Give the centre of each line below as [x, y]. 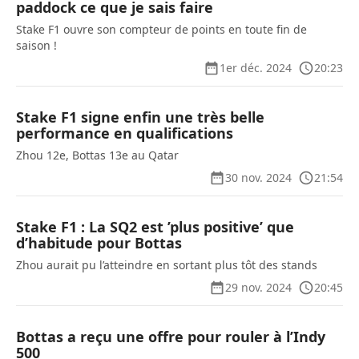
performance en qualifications [125, 133]
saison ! [36, 45]
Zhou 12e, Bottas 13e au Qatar [97, 155]
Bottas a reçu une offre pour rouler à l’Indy [171, 337]
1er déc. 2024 [256, 68]
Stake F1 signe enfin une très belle [140, 117]
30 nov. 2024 [258, 177]
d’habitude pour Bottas [99, 243]
